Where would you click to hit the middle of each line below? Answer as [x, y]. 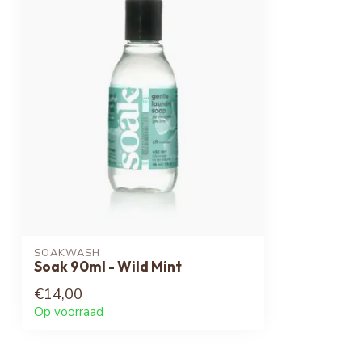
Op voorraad [69, 312]
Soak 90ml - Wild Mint [108, 267]
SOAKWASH [67, 253]
